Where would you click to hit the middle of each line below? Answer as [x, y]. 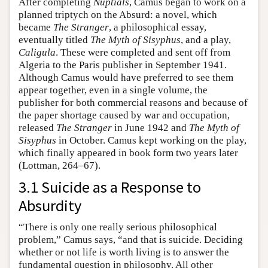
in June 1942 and [150, 128]
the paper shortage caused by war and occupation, [124, 115]
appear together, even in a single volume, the [113, 90]
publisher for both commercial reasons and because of [133, 103]
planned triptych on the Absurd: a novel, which [118, 15]
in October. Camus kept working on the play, [151, 141]
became [36, 28]
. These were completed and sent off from [143, 53]
